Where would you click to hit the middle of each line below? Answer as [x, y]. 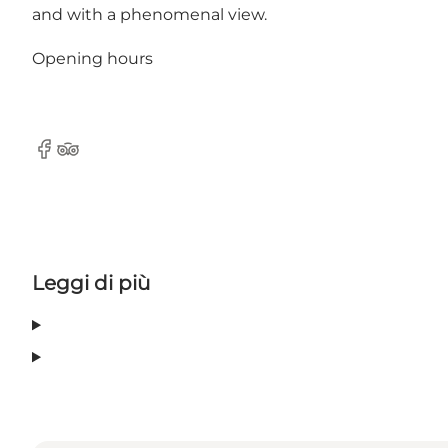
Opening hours [92, 59]
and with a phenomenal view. [151, 15]
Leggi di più [91, 283]
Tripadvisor [98, 159]
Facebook [70, 159]
